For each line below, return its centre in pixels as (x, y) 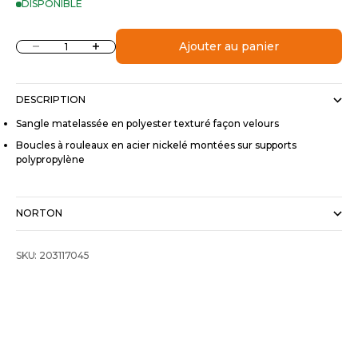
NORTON (39, 213)
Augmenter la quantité (132, 45)
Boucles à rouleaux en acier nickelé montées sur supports (156, 145)
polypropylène (50, 160)
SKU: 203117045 (53, 256)
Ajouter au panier (229, 47)
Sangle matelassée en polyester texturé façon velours (147, 124)
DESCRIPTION (51, 100)
